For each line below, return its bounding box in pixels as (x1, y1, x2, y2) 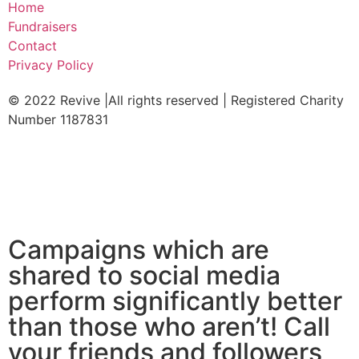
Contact (8, 38, 57, 54)
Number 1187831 (8, 111, 108, 128)
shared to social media (8, 259, 280, 291)
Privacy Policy (8, 57, 94, 74)
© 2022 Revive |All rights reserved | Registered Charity (8, 92, 344, 109)
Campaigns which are (8, 233, 269, 265)
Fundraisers (8, 18, 77, 35)
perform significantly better (8, 284, 342, 317)
